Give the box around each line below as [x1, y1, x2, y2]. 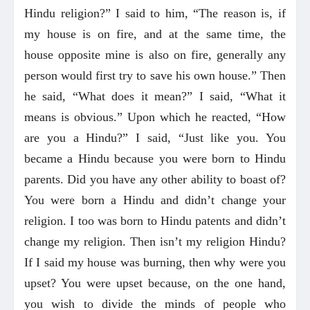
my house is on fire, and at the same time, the [24, 26, 286, 41]
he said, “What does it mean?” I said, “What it [24, 89, 286, 103]
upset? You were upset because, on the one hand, [24, 275, 286, 290]
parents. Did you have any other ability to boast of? [24, 172, 286, 186]
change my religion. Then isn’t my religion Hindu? [24, 234, 286, 248]
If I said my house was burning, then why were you [24, 255, 286, 269]
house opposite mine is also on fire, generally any [24, 47, 286, 62]
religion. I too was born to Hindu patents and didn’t [24, 213, 286, 228]
